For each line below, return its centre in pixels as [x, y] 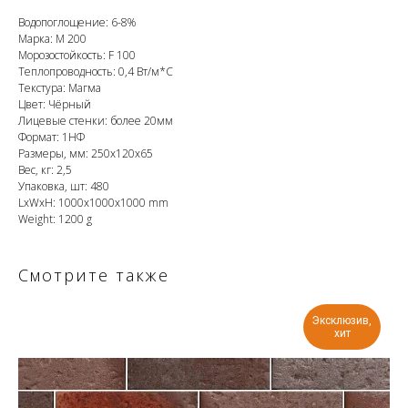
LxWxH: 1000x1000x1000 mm [93, 203]
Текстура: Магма [60, 88]
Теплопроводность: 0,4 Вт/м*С [96, 72]
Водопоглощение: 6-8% [77, 23]
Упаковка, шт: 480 [64, 187]
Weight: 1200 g [55, 219]
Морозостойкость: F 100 [77, 56]
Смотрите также [94, 275]
